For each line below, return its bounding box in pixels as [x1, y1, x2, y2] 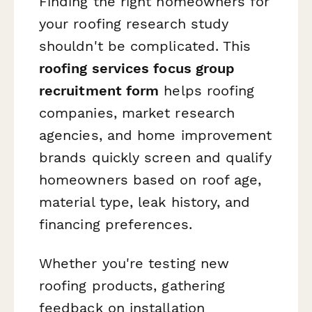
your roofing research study [39, 15, 229, 33]
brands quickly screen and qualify [39, 149, 272, 166]
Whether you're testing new [39, 254, 230, 272]
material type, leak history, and [39, 194, 251, 211]
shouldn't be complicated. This [39, 38, 251, 55]
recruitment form [39, 82, 159, 100]
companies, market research [39, 104, 235, 122]
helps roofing [159, 82, 255, 100]
